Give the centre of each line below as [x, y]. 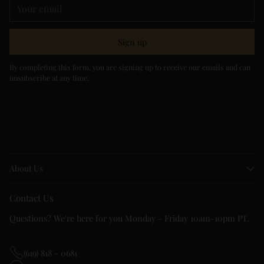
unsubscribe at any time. [49, 78]
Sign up [132, 42]
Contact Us [32, 198]
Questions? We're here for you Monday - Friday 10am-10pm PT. [129, 218]
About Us [26, 168]
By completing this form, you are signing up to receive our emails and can [130, 67]
